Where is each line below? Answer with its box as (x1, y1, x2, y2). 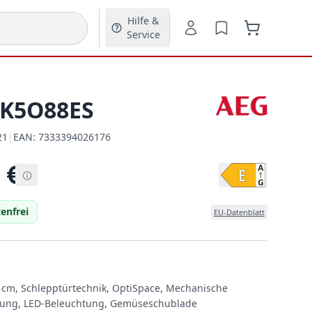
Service (126, 28, 160, 41)
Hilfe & (127, 14, 159, 27)
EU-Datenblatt (214, 206, 265, 217)
